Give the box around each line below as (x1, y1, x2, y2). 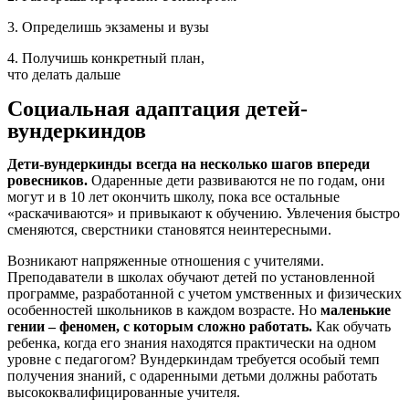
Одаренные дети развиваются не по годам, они (88, 173, 385, 189)
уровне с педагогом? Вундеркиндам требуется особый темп (7, 351, 380, 368)
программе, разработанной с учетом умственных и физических (7, 286, 402, 302)
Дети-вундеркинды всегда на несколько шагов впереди (7, 156, 370, 173)
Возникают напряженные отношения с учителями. (7, 253, 324, 269)
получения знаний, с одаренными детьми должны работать (7, 368, 377, 384)
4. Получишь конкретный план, (7, 50, 204, 67)
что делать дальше (7, 67, 121, 83)
